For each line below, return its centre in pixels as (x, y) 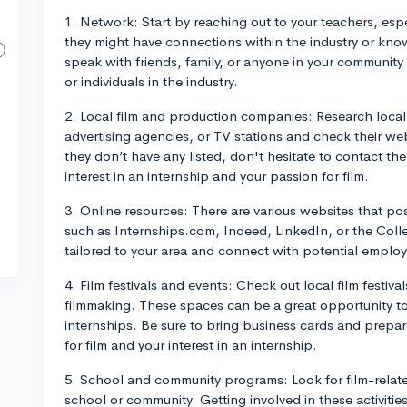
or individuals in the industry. (151, 81)
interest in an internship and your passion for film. (217, 176)
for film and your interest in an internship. (191, 345)
